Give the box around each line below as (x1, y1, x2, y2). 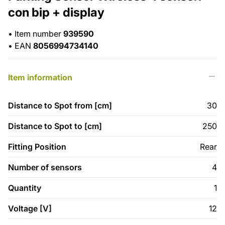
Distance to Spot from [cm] (8, 100, 112, 111)
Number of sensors (8, 162, 82, 173)
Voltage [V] (8, 203, 52, 214)
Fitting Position (8, 142, 66, 152)
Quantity (8, 183, 41, 193)
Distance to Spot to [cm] (8, 121, 102, 132)
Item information (8, 72, 72, 83)
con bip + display (8, 5, 104, 20)
